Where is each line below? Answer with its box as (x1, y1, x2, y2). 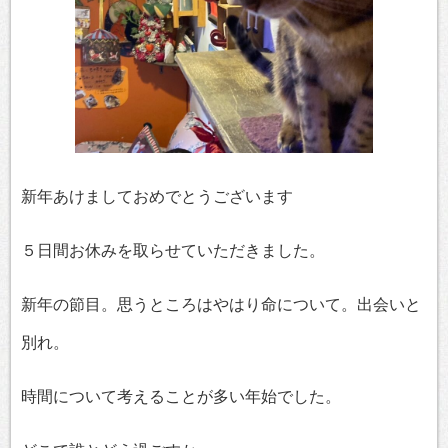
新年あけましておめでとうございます (21, 188, 293, 205)
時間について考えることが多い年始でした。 (21, 388, 341, 405)
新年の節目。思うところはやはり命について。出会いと (21, 296, 421, 313)
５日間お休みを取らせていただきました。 (21, 242, 325, 259)
